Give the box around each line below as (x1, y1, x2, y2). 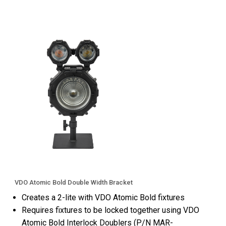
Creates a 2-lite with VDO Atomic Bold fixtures (22, 192, 185, 202)
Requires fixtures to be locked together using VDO (22, 205, 199, 215)
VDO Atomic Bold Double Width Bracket (15, 178, 133, 186)
